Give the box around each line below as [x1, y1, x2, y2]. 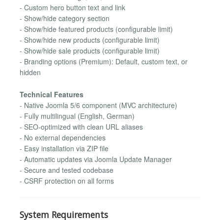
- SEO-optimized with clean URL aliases [20, 121, 143, 132]
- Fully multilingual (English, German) [20, 110, 135, 121]
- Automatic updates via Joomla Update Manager [20, 154, 172, 164]
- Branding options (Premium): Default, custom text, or [20, 56, 188, 67]
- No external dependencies [20, 132, 106, 142]
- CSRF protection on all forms [20, 175, 114, 186]
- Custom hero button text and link [20, 2, 125, 13]
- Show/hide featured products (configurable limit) [20, 24, 173, 34]
